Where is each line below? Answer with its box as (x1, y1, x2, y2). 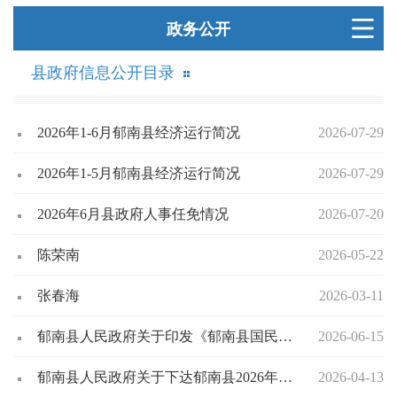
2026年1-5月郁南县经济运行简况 (37, 166, 240, 182)
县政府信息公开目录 (31, 64, 175, 82)
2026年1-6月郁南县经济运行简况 (37, 125, 240, 141)
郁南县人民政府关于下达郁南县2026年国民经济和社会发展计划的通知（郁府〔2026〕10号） (278, 370, 292, 385)
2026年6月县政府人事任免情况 (37, 206, 229, 222)
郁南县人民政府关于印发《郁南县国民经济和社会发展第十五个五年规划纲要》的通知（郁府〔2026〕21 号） (278, 329, 292, 345)
